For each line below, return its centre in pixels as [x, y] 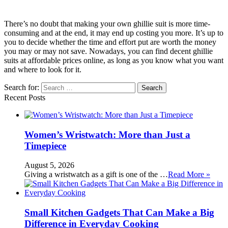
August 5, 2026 [49, 165]
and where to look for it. [43, 69]
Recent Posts [25, 97]
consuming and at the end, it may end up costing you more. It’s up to [114, 33]
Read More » [189, 175]
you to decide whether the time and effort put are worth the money [110, 42]
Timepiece [45, 146]
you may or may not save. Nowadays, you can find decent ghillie [108, 51]
